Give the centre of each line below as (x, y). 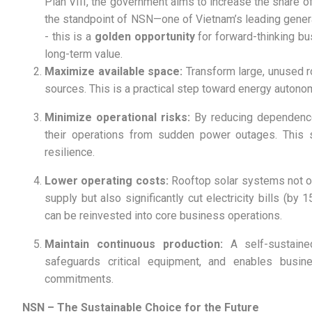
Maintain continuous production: (138, 244)
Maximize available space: (114, 71)
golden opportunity (146, 36)
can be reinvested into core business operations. (163, 215)
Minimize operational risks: (117, 117)
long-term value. (84, 54)
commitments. (79, 279)
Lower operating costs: (107, 180)
